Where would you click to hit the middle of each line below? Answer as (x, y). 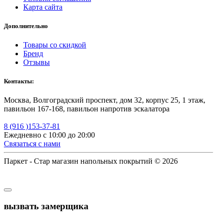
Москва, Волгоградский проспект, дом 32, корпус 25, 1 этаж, (105, 100)
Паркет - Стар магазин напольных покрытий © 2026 (91, 161)
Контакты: (19, 81)
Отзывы (37, 62)
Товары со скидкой (55, 45)
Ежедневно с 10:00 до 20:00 (49, 135)
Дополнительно (26, 26)
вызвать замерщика (46, 206)
